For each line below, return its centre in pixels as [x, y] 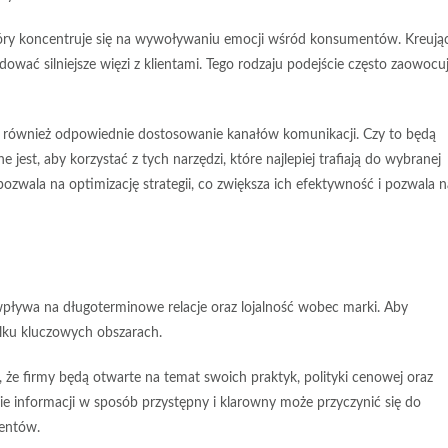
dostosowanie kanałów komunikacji [247, 135]
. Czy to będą [396, 135]
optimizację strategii [130, 185]
